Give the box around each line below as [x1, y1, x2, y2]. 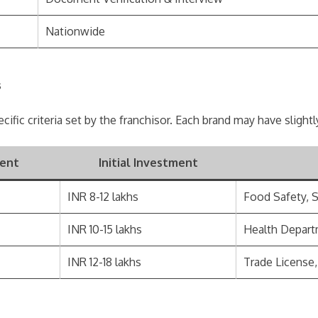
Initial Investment [98, 155, 198, 170]
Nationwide [45, 24, 105, 38]
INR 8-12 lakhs [67, 190, 138, 204]
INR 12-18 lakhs [67, 255, 141, 269]
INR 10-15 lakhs [67, 222, 142, 236]
